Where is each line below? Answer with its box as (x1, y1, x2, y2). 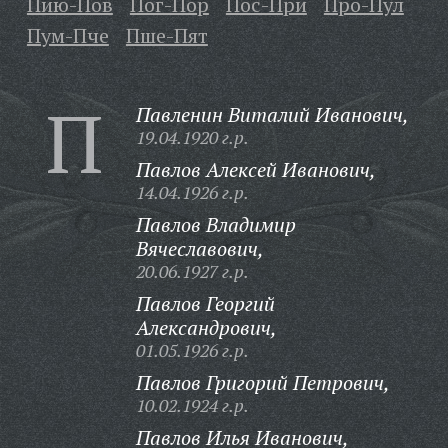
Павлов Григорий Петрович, (135, 369, 390, 396)
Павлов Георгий (135, 290, 275, 317)
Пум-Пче (26, 22, 109, 49)
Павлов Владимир (135, 211, 296, 238)
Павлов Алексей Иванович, (135, 156, 376, 183)
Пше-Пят (125, 22, 208, 49)
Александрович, (135, 314, 277, 341)
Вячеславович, (135, 235, 264, 262)
